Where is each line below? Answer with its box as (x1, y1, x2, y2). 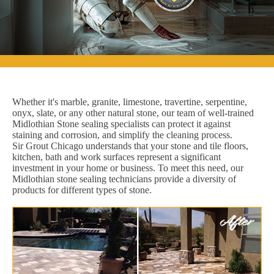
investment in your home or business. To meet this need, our (12, 162, 243, 173)
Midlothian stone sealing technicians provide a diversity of (12, 173, 236, 184)
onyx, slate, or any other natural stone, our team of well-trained (12, 107, 254, 118)
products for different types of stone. (12, 184, 152, 195)
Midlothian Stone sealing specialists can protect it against (12, 118, 231, 129)
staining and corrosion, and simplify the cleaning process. (12, 129, 232, 140)
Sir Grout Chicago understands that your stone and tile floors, (12, 140, 248, 151)
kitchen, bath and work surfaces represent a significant (12, 151, 221, 162)
